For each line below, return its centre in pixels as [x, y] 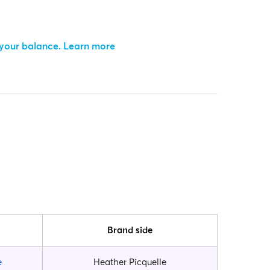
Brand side [130, 230]
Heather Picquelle [130, 262]
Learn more [90, 46]
